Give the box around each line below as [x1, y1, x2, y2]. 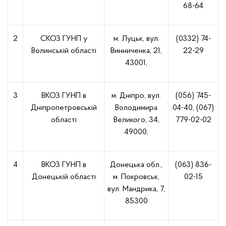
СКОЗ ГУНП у [40, 35, 87, 43]
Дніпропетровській [30, 104, 97, 112]
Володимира [115, 104, 157, 112]
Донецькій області [31, 173, 96, 181]
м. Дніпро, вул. [111, 92, 161, 100]
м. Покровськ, [113, 173, 159, 181]
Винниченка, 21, [110, 47, 162, 55]
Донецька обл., [110, 161, 162, 169]
